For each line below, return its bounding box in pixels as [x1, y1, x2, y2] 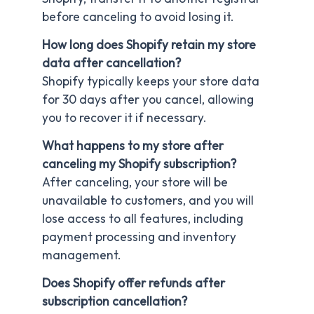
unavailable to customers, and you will [42, 193, 254, 209]
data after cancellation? [42, 55, 181, 71]
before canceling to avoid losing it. [42, 9, 234, 25]
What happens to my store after [42, 138, 224, 154]
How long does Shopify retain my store [42, 37, 256, 53]
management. [42, 247, 121, 264]
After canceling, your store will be [42, 175, 228, 191]
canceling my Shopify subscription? [42, 156, 236, 172]
